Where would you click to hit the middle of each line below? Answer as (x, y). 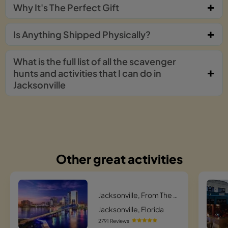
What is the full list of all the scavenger (95, 61)
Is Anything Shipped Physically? (82, 34)
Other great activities (119, 159)
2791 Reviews (114, 221)
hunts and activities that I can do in (87, 73)
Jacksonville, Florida (131, 209)
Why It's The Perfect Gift (66, 7)
